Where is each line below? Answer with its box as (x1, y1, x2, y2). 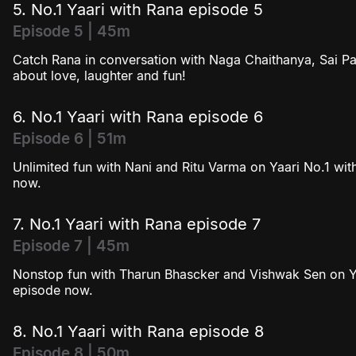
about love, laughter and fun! (13, 68, 186, 84)
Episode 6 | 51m (13, 130, 126, 149)
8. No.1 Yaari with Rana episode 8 (13, 322, 264, 342)
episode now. (13, 282, 93, 299)
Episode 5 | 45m (13, 22, 130, 41)
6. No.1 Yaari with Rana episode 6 (13, 107, 263, 127)
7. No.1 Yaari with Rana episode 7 (13, 215, 261, 234)
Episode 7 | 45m (13, 237, 130, 256)
